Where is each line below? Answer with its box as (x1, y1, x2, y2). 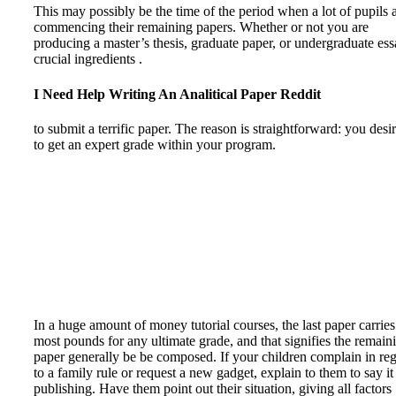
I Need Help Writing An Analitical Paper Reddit (34, 86, 321, 102)
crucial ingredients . (34, 51, 142, 67)
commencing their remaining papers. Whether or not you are (34, 19, 369, 35)
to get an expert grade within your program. (34, 136, 276, 152)
